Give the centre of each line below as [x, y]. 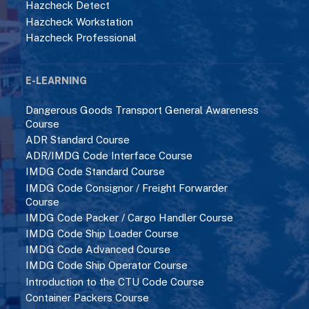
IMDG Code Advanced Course [98, 250]
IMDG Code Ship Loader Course [102, 233]
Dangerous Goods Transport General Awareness [142, 110]
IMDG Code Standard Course [96, 172]
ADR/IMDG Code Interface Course [109, 156]
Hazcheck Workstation [80, 21]
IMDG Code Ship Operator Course [107, 266]
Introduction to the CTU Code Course [115, 281]
